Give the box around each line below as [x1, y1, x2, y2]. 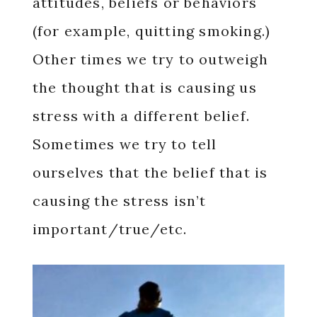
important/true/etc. [32, 220, 192, 238]
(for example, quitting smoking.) [32, 22, 271, 40]
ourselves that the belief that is [32, 163, 268, 181]
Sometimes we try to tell [32, 135, 217, 153]
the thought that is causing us [32, 79, 257, 96]
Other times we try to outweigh [32, 50, 268, 68]
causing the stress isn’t [32, 192, 207, 209]
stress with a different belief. [32, 107, 250, 125]
